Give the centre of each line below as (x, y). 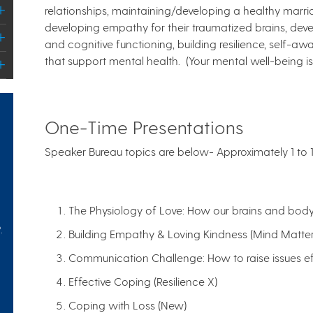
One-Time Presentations (144, 127)
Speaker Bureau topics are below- (131, 152)
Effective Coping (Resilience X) (143, 282)
